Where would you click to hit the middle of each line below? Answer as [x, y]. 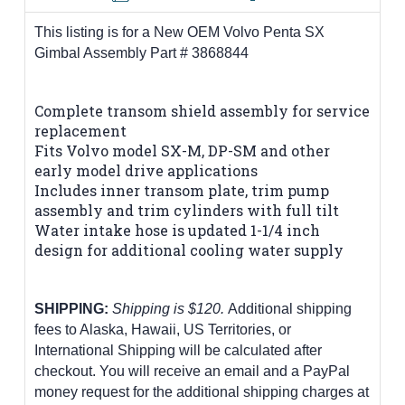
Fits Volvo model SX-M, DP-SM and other [182, 150]
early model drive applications [146, 170]
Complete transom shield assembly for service [202, 110]
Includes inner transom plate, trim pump [182, 190]
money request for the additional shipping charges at [202, 391]
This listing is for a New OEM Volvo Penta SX [179, 32]
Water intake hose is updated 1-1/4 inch [177, 230]
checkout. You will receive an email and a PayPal [192, 371]
